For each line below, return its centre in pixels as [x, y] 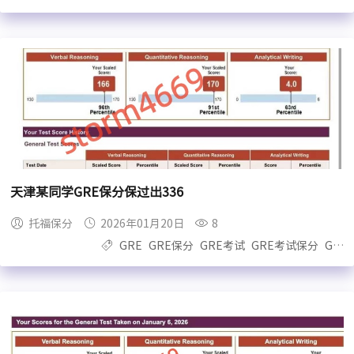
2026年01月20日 [143, 224]
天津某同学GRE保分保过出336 [97, 192]
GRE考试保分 [284, 246]
